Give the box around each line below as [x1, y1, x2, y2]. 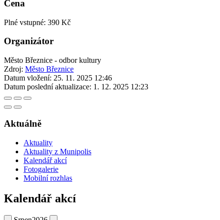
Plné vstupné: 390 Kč [4, 18, 71, 27]
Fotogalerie [24, 165, 58, 173]
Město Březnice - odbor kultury [4, 56, 101, 65]
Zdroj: [4, 65, 25, 74]
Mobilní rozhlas [24, 173, 72, 182]
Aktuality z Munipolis [24, 147, 91, 156]
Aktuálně [4, 118, 41, 129]
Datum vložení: [4, 74, 52, 82]
